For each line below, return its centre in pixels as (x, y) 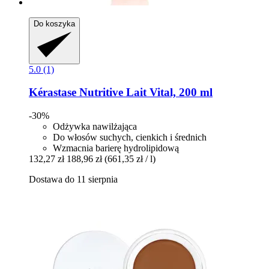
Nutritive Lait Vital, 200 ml (144, 92)
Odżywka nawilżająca (95, 126)
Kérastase (53, 92)
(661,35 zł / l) (130, 159)
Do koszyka (54, 23)
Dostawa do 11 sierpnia (73, 179)
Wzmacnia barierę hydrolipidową (116, 148)
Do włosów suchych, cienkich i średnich (130, 137)
